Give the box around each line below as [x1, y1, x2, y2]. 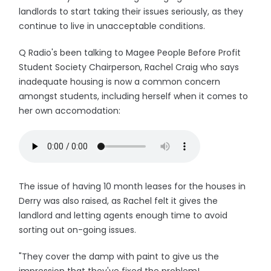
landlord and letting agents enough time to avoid [19, 209, 228, 221]
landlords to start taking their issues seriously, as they [19, 5, 244, 18]
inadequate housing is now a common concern [19, 76, 221, 88]
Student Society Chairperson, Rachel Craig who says [19, 61, 240, 73]
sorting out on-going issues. [19, 224, 139, 236]
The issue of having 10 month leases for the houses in [19, 180, 246, 192]
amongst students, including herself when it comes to [19, 90, 249, 102]
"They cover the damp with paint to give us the [19, 250, 220, 263]
